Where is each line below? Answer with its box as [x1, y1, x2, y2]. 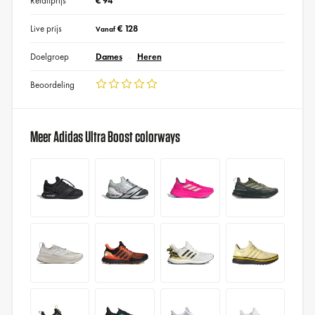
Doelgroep [30, 50, 69, 63]
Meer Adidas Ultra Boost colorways [30, 128, 180, 144]
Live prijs [30, 22, 62, 34]
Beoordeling [30, 78, 75, 91]
